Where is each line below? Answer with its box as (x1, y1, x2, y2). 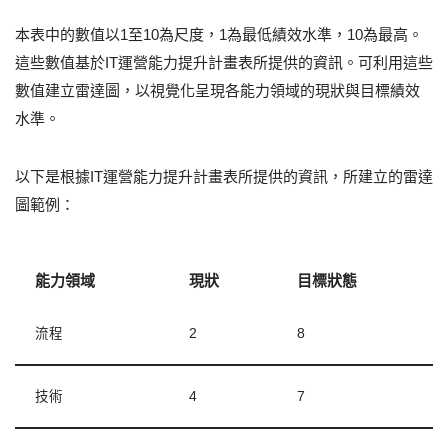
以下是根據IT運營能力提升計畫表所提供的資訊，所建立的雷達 (15, 168, 433, 186)
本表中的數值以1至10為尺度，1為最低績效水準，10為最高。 (15, 26, 423, 44)
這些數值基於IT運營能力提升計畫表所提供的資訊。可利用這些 (15, 54, 433, 72)
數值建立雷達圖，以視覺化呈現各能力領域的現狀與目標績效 (15, 82, 420, 100)
